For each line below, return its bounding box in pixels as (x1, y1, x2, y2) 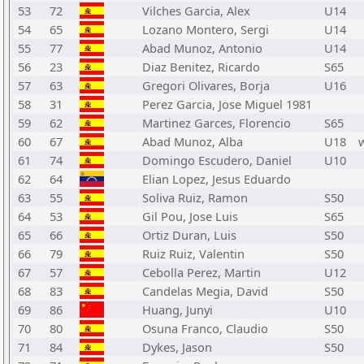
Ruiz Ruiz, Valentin (142, 245, 245, 262)
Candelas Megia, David (142, 283, 268, 299)
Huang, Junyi (142, 301, 213, 318)
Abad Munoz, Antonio (142, 40, 262, 56)
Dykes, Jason (142, 339, 212, 355)
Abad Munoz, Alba (142, 133, 243, 149)
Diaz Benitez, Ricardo (142, 58, 260, 75)
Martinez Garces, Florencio (142, 115, 291, 131)
